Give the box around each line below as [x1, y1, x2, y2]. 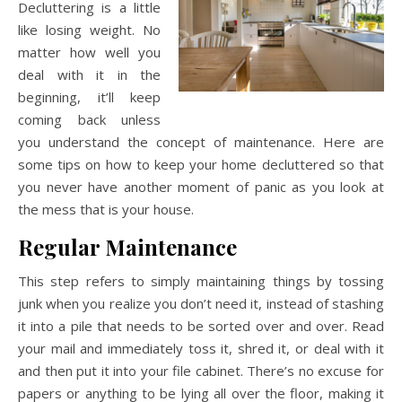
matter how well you [18, 43, 161, 61]
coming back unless [18, 110, 161, 128]
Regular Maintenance [18, 232, 237, 261]
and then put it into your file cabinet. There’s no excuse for [18, 362, 384, 380]
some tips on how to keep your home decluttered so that [18, 155, 384, 173]
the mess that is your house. [18, 200, 194, 218]
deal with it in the [18, 66, 161, 83]
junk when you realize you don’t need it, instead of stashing [18, 294, 384, 312]
